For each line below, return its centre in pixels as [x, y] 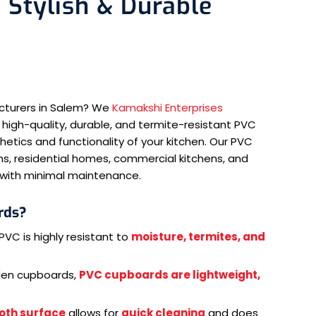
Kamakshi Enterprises [168, 107]
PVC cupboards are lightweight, [170, 274]
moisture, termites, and [198, 236]
